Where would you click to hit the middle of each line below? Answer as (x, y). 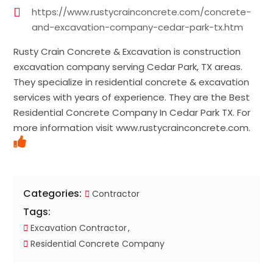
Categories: (53, 194)
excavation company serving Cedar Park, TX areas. (128, 67)
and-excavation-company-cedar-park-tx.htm (138, 27)
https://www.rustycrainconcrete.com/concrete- (142, 12)
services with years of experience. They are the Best (132, 97)
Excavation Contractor (78, 228)
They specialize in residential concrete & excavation (132, 82)
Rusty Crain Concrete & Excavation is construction (127, 52)
